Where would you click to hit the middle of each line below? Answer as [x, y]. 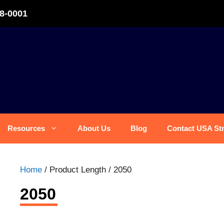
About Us [94, 128]
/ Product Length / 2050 [87, 170]
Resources [26, 128]
